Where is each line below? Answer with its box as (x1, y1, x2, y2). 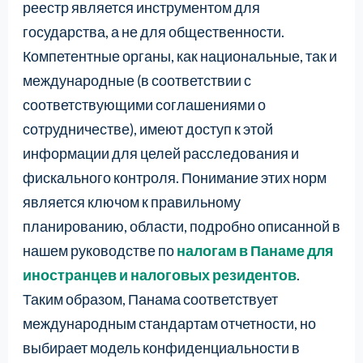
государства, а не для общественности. (22, 22, 284, 41)
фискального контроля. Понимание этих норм (22, 168, 327, 186)
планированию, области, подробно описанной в (22, 216, 340, 235)
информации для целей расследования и (22, 143, 299, 162)
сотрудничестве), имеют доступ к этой (22, 119, 273, 138)
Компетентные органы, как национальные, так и (22, 46, 337, 65)
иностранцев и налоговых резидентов (22, 265, 297, 284)
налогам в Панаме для (176, 241, 334, 259)
